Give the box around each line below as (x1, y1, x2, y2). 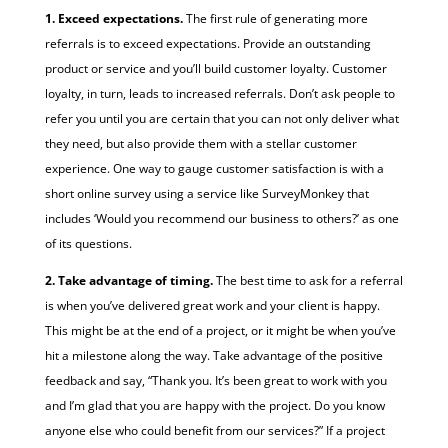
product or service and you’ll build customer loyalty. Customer (44, 59, 387, 77)
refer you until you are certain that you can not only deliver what (44, 109, 399, 127)
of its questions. (44, 234, 132, 252)
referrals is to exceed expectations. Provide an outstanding (44, 34, 371, 52)
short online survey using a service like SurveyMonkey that (44, 184, 369, 202)
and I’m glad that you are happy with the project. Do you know (44, 396, 385, 414)
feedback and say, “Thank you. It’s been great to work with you (44, 371, 387, 389)
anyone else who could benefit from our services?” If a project (44, 421, 385, 439)
